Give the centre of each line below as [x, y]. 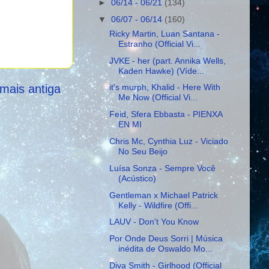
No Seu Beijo [143, 152]
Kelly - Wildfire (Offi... [158, 205]
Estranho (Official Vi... [159, 44]
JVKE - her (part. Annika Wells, [167, 60]
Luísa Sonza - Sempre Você [162, 168]
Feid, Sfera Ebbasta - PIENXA [165, 114]
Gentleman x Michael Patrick [163, 195]
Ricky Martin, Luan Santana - [164, 33]
